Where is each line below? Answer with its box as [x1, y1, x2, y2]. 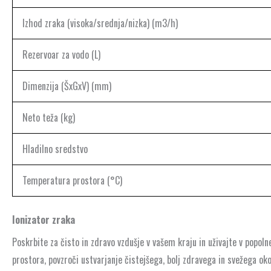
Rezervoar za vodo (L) [22, 47, 100, 62]
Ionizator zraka [12, 212, 75, 227]
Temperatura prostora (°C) [22, 173, 122, 188]
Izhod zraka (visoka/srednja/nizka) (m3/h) [22, 16, 178, 31]
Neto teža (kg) [22, 110, 75, 125]
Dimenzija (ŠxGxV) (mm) [22, 79, 111, 94]
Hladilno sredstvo [22, 142, 88, 157]
